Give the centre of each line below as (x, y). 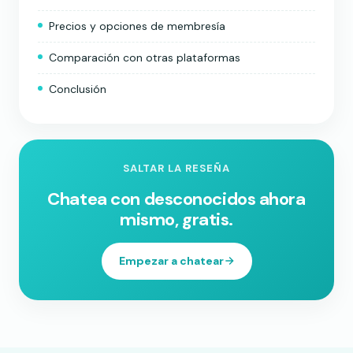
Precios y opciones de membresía (137, 26)
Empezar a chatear (171, 260)
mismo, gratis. (176, 219)
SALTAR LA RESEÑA (176, 168)
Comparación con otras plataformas (145, 57)
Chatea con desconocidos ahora (176, 199)
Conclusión (78, 89)
